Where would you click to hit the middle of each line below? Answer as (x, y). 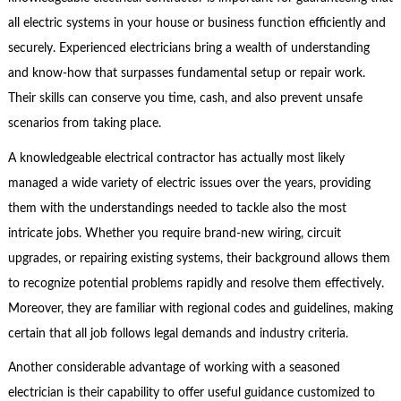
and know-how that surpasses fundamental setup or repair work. (186, 74)
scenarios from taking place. (84, 124)
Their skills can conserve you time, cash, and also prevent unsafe (185, 99)
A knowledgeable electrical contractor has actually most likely (176, 158)
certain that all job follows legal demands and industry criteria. (178, 333)
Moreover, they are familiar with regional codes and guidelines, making (200, 308)
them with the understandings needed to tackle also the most (177, 208)
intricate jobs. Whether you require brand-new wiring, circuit (174, 233)
